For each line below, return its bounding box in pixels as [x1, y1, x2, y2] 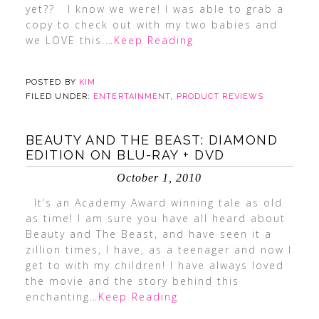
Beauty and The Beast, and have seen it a [25, 227, 272, 241]
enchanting [25, 290, 90, 303]
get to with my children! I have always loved [25, 258, 284, 272]
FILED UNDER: [25, 92, 94, 101]
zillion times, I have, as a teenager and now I [25, 243, 292, 256]
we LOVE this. [25, 33, 105, 47]
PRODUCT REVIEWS [176, 92, 264, 101]
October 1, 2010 [117, 172, 202, 184]
